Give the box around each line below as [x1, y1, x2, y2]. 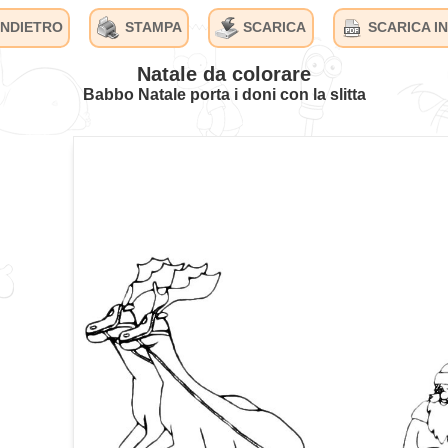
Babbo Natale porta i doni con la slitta [82, 85, 366, 103]
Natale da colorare [137, 62, 311, 85]
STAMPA [120, 18, 182, 35]
